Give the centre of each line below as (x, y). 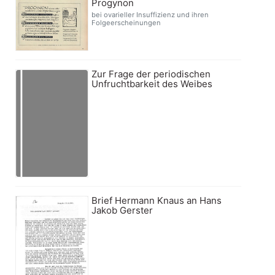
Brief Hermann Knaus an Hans (157, 200)
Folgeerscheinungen (126, 22)
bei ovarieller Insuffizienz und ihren (150, 14)
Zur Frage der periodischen (151, 74)
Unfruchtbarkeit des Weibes (152, 83)
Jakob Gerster (122, 210)
